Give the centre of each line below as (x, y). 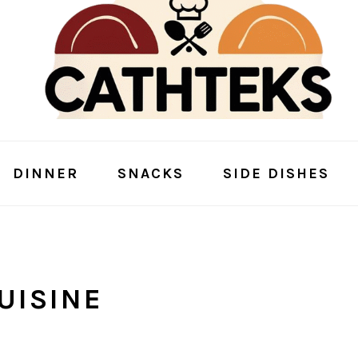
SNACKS (150, 173)
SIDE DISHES (276, 173)
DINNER (45, 173)
